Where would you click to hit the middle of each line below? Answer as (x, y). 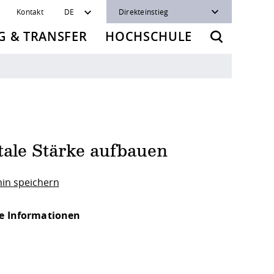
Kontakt (30, 12)
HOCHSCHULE (149, 36)
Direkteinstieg (144, 12)
